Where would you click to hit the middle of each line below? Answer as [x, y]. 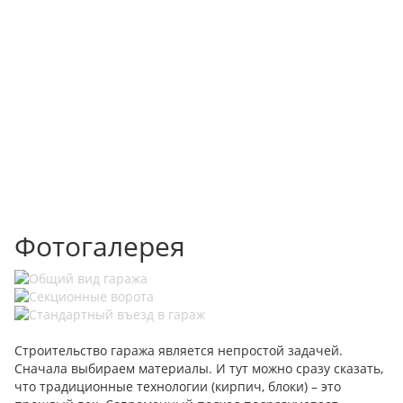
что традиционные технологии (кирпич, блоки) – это [178, 386]
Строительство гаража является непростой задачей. [179, 350]
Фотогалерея [100, 246]
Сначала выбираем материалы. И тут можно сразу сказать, [199, 368]
